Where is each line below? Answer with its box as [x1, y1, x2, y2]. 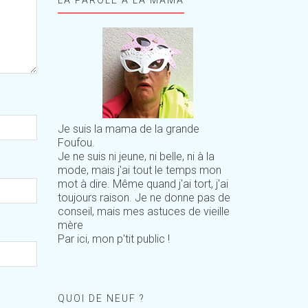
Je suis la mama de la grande [57, 122, 199, 135]
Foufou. [57, 135, 95, 149]
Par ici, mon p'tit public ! [57, 232, 170, 245]
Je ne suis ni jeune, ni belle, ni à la [57, 149, 214, 163]
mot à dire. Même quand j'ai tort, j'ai [57, 177, 228, 190]
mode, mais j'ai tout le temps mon [57, 163, 221, 177]
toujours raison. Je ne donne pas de [57, 190, 230, 204]
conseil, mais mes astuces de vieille [57, 204, 230, 218]
